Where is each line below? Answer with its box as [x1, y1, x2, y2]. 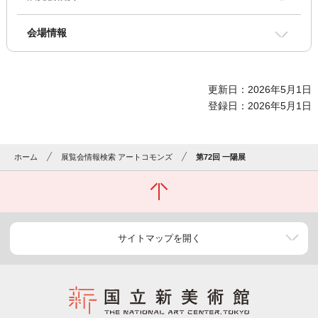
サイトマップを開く [117, 233, 201, 244]
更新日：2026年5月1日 [208, 84, 312, 96]
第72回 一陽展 [196, 153, 246, 162]
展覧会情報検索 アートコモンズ [61, 153, 173, 162]
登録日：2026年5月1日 [208, 100, 312, 112]
